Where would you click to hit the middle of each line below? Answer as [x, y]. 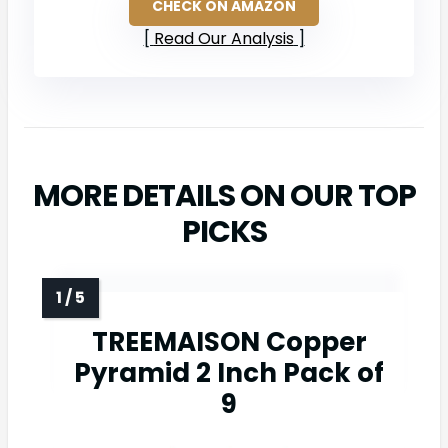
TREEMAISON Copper [229, 341]
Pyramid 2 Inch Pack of [229, 372]
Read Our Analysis [223, 39]
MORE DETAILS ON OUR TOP [224, 196]
